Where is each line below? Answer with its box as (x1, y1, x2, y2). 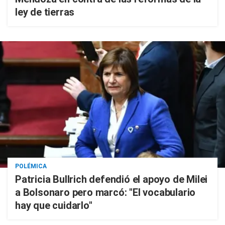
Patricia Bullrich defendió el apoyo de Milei (15, 173, 208, 185)
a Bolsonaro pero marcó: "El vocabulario (15, 186, 196, 198)
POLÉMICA (15, 163, 47, 170)
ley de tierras (15, 6, 75, 18)
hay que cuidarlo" (15, 199, 92, 211)
